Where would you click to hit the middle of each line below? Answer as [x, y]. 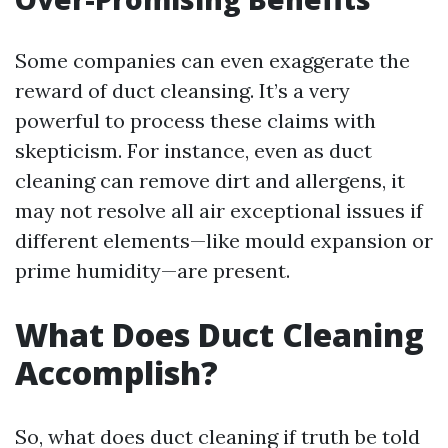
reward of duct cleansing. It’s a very [182, 90]
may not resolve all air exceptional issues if [219, 210]
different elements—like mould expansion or [224, 240]
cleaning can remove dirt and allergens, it [210, 180]
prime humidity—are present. [152, 270]
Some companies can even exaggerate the [212, 60]
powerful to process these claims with [195, 120]
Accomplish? [116, 372]
